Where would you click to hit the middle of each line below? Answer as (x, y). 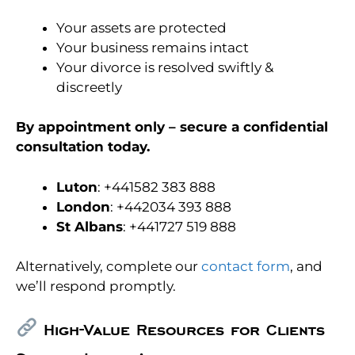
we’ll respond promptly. (96, 286)
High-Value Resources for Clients (181, 331)
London (83, 206)
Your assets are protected (141, 27)
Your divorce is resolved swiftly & (165, 67)
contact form (246, 267)
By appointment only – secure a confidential (172, 127)
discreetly (89, 87)
